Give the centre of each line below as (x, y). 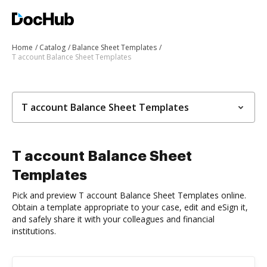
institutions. (34, 231)
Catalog (52, 47)
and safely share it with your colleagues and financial (113, 219)
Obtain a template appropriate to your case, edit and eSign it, (130, 207)
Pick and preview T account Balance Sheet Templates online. (129, 195)
